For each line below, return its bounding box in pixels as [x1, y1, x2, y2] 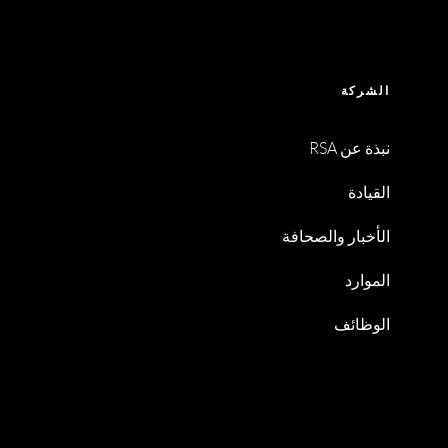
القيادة [348, 183, 391, 201]
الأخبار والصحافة [282, 227, 391, 245]
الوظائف [334, 315, 391, 333]
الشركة [341, 83, 391, 97]
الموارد [345, 271, 391, 289]
